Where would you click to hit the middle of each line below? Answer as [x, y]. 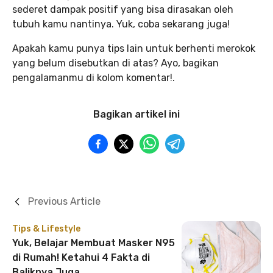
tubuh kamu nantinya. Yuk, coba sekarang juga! [121, 24]
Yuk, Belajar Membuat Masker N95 [94, 243]
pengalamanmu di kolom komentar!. [94, 78]
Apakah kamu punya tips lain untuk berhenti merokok [134, 49]
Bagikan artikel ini [136, 115]
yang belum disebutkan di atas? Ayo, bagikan [115, 63]
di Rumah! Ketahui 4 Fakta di [81, 258]
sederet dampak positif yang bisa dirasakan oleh [123, 10]
